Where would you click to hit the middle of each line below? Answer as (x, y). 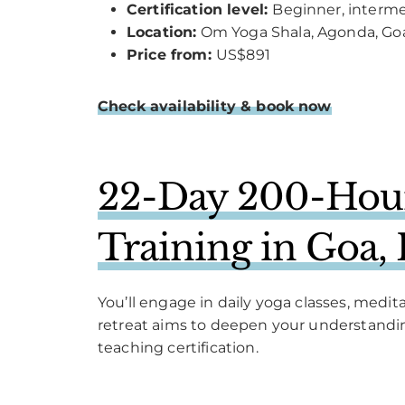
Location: (162, 32)
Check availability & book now (215, 106)
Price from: (171, 54)
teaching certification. (178, 347)
